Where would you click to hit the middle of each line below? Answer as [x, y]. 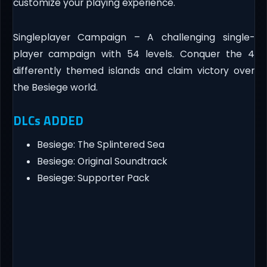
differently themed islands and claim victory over [133, 71]
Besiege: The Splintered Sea [100, 145]
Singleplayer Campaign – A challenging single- [133, 38]
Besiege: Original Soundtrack [102, 162]
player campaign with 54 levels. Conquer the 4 [133, 54]
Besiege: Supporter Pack [93, 178]
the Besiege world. [55, 88]
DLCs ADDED [48, 121]
